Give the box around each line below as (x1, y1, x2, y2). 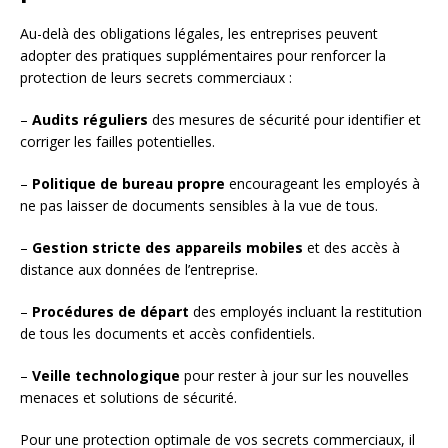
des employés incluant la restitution (189, 302, 422, 322)
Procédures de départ (32, 302, 189, 322)
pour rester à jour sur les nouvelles (180, 366, 409, 386)
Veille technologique (32, 366, 180, 386)
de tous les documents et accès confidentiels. (20, 324, 315, 344)
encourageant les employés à (225, 174, 420, 194)
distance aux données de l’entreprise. (20, 260, 258, 280)
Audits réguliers (32, 110, 148, 130)
